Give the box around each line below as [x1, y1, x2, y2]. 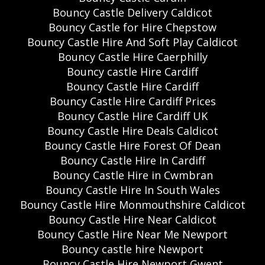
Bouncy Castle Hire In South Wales [45, 183, 220, 198]
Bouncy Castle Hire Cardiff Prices [49, 94, 216, 109]
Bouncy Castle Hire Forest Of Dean [44, 138, 221, 153]
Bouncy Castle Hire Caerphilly [57, 50, 208, 64]
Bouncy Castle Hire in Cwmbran [52, 168, 213, 183]
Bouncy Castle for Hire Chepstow [49, 20, 216, 35]
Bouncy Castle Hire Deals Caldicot [47, 124, 218, 138]
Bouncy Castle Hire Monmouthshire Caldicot [20, 198, 245, 212]
